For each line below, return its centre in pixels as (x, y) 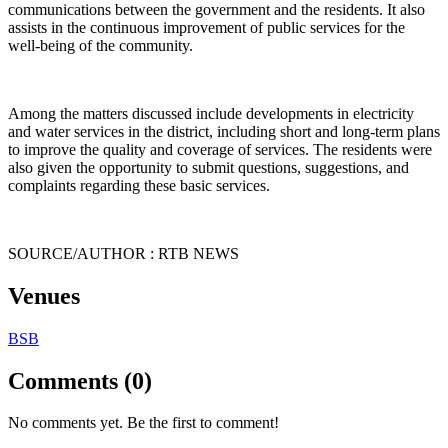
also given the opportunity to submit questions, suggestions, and (208, 167)
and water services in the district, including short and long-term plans (224, 131)
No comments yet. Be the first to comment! (143, 423)
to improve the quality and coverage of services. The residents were (220, 149)
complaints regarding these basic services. (139, 185)
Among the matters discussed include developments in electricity (211, 113)
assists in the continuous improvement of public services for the (206, 27)
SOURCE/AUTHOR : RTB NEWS (123, 253)
